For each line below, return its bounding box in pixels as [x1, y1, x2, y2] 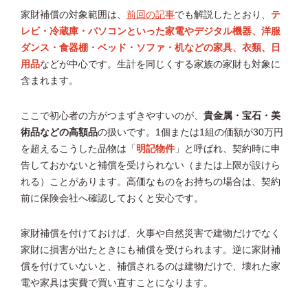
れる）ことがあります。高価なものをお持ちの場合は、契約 [21, 177, 280, 188]
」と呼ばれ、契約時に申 [175, 144, 280, 155]
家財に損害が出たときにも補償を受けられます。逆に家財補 [21, 245, 280, 256]
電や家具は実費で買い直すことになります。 [21, 278, 213, 289]
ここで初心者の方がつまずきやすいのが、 [21, 111, 203, 122]
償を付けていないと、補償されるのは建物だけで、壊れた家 [21, 261, 280, 272]
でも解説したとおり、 [175, 10, 271, 21]
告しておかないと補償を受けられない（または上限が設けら [21, 160, 280, 171]
